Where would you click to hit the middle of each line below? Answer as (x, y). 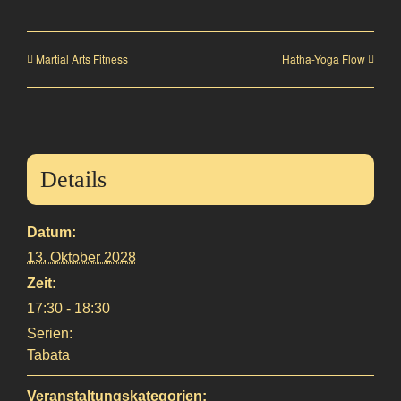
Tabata (48, 355)
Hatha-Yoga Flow (324, 58)
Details (73, 180)
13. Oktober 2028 (81, 258)
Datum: (51, 233)
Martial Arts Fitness (82, 58)
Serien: (50, 334)
